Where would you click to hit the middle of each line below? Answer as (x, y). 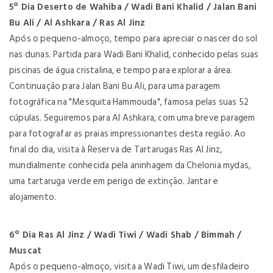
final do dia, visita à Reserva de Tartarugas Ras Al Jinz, (116, 150)
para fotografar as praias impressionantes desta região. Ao (128, 134)
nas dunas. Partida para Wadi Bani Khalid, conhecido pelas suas (134, 55)
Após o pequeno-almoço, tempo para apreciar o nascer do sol (133, 39)
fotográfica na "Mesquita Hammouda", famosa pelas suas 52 (129, 102)
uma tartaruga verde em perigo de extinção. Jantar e (114, 181)
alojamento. (33, 197)
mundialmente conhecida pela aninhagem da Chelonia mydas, (130, 165)
